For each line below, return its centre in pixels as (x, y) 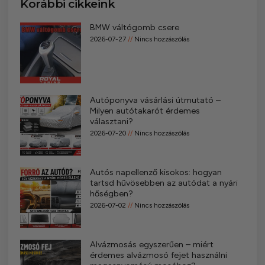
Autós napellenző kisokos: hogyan (156, 172)
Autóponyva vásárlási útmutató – (155, 100)
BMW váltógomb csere (134, 28)
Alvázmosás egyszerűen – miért (151, 245)
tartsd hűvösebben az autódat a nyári (164, 183)
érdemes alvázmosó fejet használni (158, 256)
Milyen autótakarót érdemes (145, 111)
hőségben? (111, 193)
